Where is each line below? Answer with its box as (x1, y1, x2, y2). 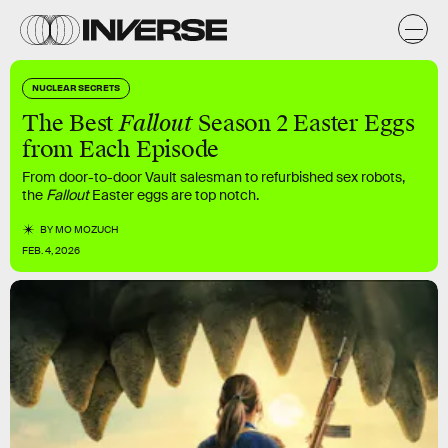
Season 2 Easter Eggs (192, 109, 415, 138)
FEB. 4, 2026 (22, 244, 80, 257)
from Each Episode (22, 135, 220, 164)
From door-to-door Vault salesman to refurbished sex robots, (22, 168, 405, 186)
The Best (22, 109, 120, 138)
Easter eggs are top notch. (89, 186, 259, 204)
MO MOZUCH (55, 223, 120, 236)
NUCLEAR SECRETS (32, 81, 120, 93)
